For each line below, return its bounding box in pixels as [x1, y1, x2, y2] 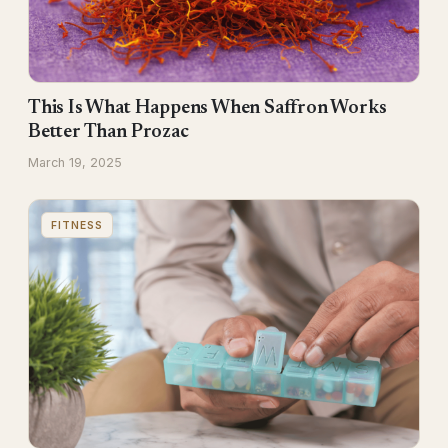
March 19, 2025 [28, 154, 122, 170]
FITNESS [51, 218, 104, 231]
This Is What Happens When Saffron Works [28, 98, 387, 118]
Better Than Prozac [28, 122, 189, 142]
